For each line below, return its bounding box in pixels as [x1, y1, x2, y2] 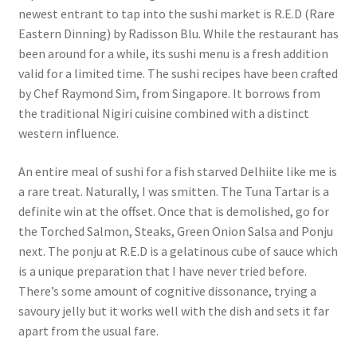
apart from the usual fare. [18, 322, 159, 339]
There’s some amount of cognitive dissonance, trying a [18, 282, 316, 299]
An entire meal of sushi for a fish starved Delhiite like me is [18, 163, 337, 179]
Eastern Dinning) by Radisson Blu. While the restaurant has [18, 25, 339, 42]
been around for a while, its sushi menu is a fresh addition [18, 45, 328, 62]
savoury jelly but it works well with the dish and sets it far [18, 302, 329, 319]
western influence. [18, 125, 119, 142]
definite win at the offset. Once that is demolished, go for [18, 202, 329, 219]
